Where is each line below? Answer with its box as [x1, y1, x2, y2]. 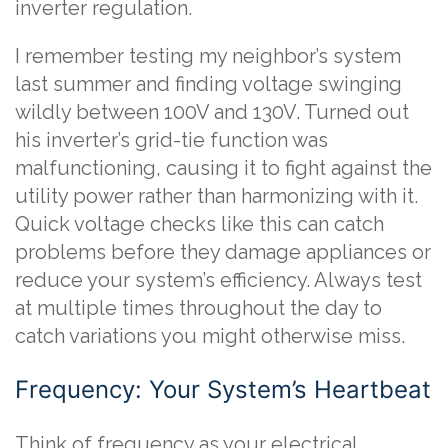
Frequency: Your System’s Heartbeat [15, 375, 431, 404]
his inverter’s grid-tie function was [15, 128, 328, 152]
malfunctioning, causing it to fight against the [15, 156, 432, 180]
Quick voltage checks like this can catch [15, 212, 384, 236]
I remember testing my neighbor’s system [15, 44, 401, 68]
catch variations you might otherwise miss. [15, 324, 405, 348]
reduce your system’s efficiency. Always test [15, 268, 422, 292]
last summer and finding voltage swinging [15, 72, 402, 96]
